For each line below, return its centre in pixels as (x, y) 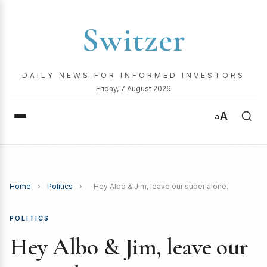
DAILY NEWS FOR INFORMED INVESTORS (133, 75)
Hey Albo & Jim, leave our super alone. (161, 186)
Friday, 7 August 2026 (133, 89)
